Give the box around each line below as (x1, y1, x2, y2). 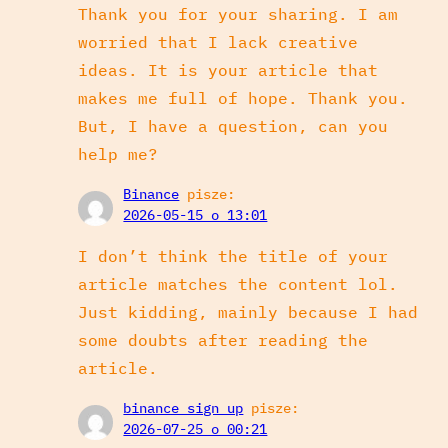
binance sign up (123, 398, 244, 417)
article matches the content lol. (77, 273, 398, 294)
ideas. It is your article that (77, 59, 378, 80)
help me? (77, 143, 158, 164)
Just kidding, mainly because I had (77, 301, 418, 322)
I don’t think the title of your (77, 245, 388, 266)
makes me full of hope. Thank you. (77, 87, 408, 108)
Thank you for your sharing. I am (77, 3, 398, 24)
